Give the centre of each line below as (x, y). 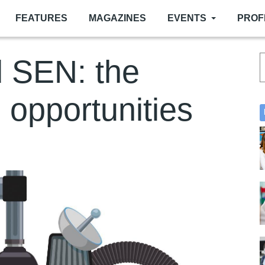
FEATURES (41, 18)
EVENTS (187, 18)
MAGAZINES (117, 18)
